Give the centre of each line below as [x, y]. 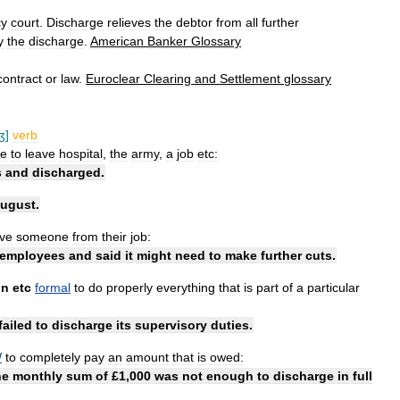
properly [129, 287]
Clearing [167, 79]
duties [230, 325]
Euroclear [113, 79]
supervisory [171, 325]
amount [147, 357]
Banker [167, 41]
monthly [37, 375]
